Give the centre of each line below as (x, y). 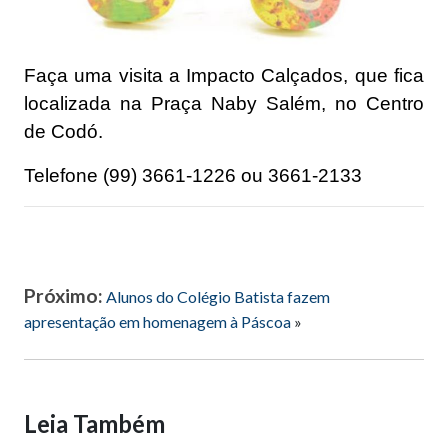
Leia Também (94, 424)
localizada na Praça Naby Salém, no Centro (224, 104)
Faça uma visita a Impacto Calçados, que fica (224, 76)
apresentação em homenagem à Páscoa (157, 322)
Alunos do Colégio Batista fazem (218, 297)
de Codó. (63, 132)
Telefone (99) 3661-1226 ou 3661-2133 (193, 176)
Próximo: (63, 296)
